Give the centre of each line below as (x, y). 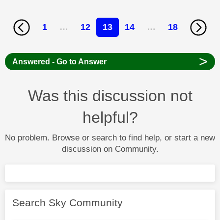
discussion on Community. (110, 149)
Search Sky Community (68, 202)
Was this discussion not (110, 96)
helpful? (110, 117)
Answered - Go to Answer (59, 61)
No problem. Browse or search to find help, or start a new (110, 137)
